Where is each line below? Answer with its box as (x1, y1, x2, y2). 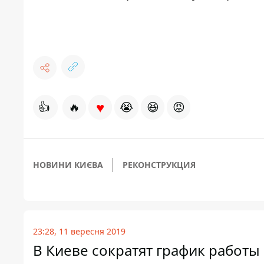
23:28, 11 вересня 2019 (33, 226, 126, 237)
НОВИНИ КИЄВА (33, 159, 103, 170)
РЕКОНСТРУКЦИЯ (123, 159, 196, 170)
